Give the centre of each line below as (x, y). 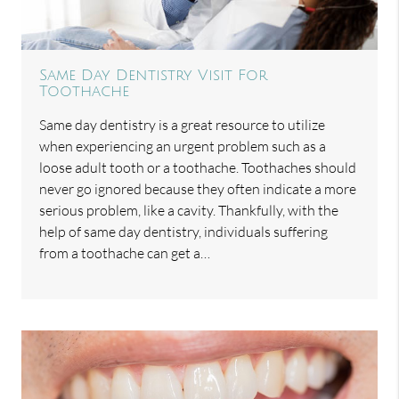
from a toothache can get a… (125, 253)
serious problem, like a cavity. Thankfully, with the (189, 211)
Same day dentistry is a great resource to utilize (183, 125)
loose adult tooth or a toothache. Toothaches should (198, 168)
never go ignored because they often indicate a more (198, 189)
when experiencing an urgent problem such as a (183, 147)
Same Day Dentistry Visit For (154, 76)
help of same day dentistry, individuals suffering (184, 232)
